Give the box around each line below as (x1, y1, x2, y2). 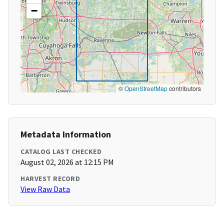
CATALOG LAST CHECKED (20, 147, 101, 156)
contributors (167, 84, 201, 93)
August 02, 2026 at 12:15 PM (20, 157, 114, 167)
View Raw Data (20, 184, 70, 194)
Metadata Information (20, 128, 111, 140)
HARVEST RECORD (20, 174, 80, 183)
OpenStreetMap (124, 84, 167, 93)
